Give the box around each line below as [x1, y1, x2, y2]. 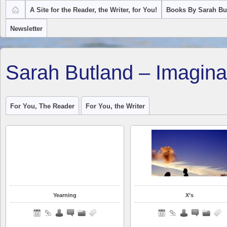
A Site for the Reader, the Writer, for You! [30, 6, 157, 14]
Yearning [53, 192, 77, 198]
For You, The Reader [10, 102, 74, 110]
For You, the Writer [86, 102, 145, 110]
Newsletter [10, 25, 43, 32]
